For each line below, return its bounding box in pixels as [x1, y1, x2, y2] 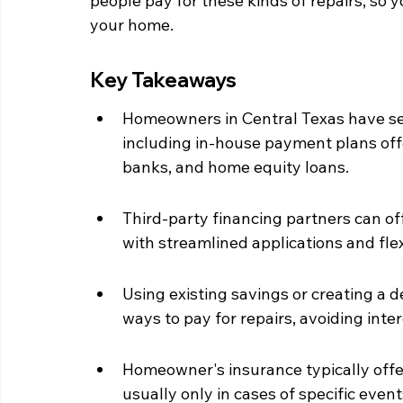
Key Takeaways [90, 67, 237, 93]
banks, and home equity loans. [122, 157, 349, 177]
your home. [90, 14, 174, 35]
